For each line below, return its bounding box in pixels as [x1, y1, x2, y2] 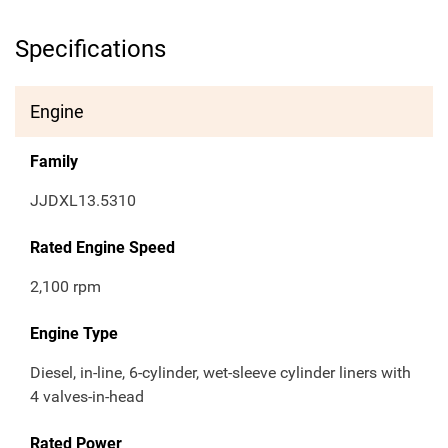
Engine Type [30, 324, 118, 344]
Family [30, 152, 78, 172]
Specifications [15, 35, 166, 64]
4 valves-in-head [30, 387, 144, 407]
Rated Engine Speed [30, 238, 175, 258]
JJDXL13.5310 [30, 191, 136, 211]
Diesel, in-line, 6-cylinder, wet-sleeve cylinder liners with [30, 363, 411, 383]
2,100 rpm [30, 277, 101, 297]
